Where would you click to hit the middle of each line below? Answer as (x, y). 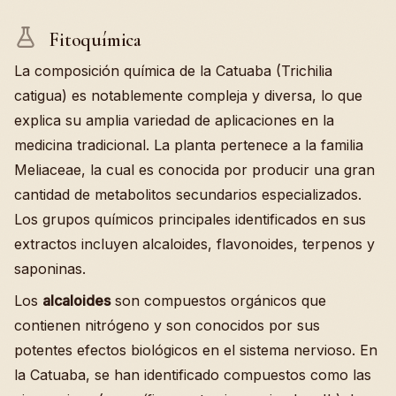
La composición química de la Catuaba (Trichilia (173, 70)
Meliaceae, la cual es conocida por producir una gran (194, 169)
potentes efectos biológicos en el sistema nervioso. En (196, 350)
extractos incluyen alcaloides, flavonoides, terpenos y (194, 244)
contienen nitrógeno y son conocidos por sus (167, 325)
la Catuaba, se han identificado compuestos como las (193, 374)
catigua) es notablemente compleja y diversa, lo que (188, 95)
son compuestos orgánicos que (218, 300)
